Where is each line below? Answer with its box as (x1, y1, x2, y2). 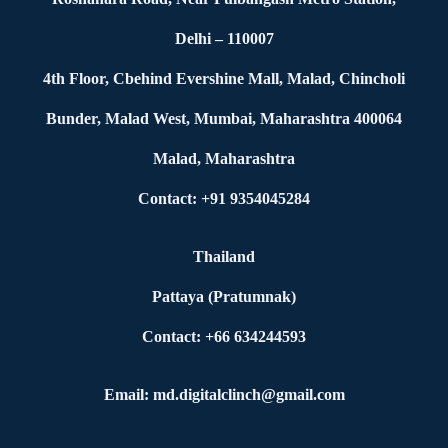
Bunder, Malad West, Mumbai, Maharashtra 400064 (46, 110, 402, 127)
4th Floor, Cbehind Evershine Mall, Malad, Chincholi (43, 70, 405, 87)
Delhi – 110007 (174, 30, 274, 47)
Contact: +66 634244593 (142, 328, 306, 345)
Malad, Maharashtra (153, 150, 295, 167)
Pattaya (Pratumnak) (152, 288, 296, 305)
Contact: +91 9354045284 (138, 190, 310, 207)
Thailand (193, 248, 255, 265)
